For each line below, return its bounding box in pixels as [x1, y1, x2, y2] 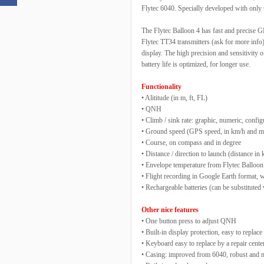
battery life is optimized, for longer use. [141, 60, 250, 68]
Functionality [141, 82, 181, 91]
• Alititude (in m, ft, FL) [141, 94, 207, 102]
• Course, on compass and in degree [141, 138, 241, 147]
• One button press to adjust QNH [141, 217, 236, 225]
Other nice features [141, 206, 199, 214]
